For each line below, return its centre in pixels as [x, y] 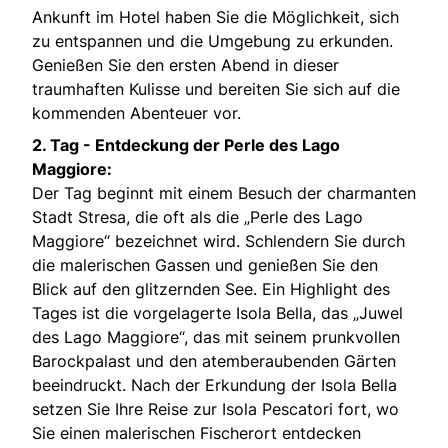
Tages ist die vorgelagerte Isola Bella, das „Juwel [217, 312]
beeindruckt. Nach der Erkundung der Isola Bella [214, 384]
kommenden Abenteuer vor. [136, 112]
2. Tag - [63, 144]
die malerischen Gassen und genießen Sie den [205, 264]
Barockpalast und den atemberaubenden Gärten [214, 360]
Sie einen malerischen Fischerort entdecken [196, 432]
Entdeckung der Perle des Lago [217, 144]
